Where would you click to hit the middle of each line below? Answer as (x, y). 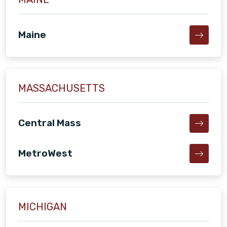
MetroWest (45, 154)
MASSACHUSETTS (62, 88)
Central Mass (50, 123)
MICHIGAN (43, 207)
